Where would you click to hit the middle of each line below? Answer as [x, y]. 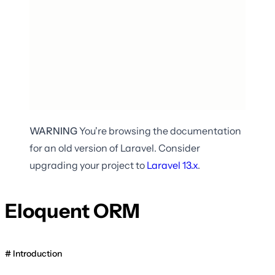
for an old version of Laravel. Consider [115, 148]
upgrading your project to [87, 165]
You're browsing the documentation [159, 131]
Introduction [37, 253]
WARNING [53, 131]
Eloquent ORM [72, 211]
